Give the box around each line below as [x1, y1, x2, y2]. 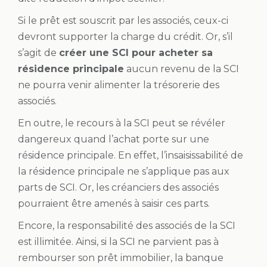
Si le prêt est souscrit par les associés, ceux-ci [18, 14, 228, 26]
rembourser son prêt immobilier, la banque [18, 252, 223, 263]
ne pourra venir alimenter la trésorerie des [18, 79, 219, 91]
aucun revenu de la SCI [124, 63, 239, 74]
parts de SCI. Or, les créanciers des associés [18, 181, 219, 193]
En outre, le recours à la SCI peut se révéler [18, 117, 225, 129]
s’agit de [18, 46, 59, 58]
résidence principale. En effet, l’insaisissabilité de [18, 149, 243, 161]
